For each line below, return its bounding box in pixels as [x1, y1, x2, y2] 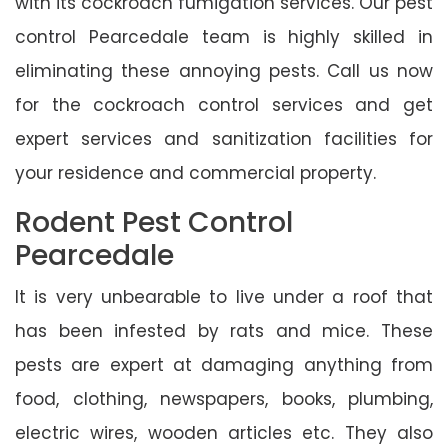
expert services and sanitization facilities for [15, 126, 433, 151]
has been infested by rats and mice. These [15, 318, 433, 343]
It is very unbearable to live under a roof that [15, 284, 433, 309]
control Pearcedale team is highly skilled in [15, 24, 433, 49]
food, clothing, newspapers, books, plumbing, [15, 386, 433, 411]
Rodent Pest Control [15, 202, 293, 242]
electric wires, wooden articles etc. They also [15, 420, 433, 445]
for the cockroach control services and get [15, 92, 433, 117]
